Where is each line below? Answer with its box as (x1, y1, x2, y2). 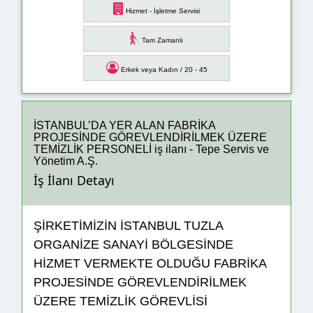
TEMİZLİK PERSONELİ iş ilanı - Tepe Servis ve (34, 143, 269, 155)
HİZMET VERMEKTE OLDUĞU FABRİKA (34, 256, 266, 271)
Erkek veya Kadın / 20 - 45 (118, 66, 208, 74)
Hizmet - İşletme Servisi (124, 7, 200, 15)
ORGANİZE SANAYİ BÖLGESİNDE (34, 238, 233, 252)
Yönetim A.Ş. (34, 154, 98, 167)
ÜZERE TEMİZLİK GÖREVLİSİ (34, 294, 208, 309)
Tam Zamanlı (140, 36, 183, 45)
